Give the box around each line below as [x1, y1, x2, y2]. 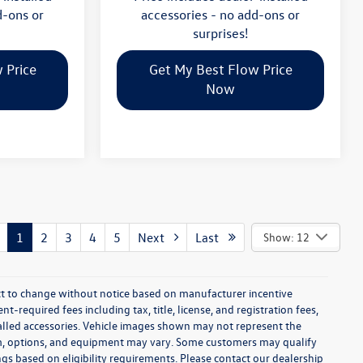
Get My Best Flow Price [148, 60, 293, 78]
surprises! [192, 23, 249, 41]
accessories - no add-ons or [141, 5, 300, 23]
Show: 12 [263, 228, 310, 245]
